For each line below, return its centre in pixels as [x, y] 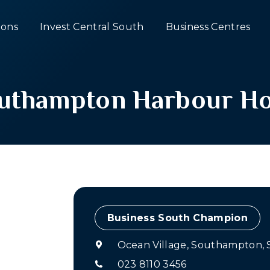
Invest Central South [92, 27]
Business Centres [208, 27]
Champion [220, 218]
